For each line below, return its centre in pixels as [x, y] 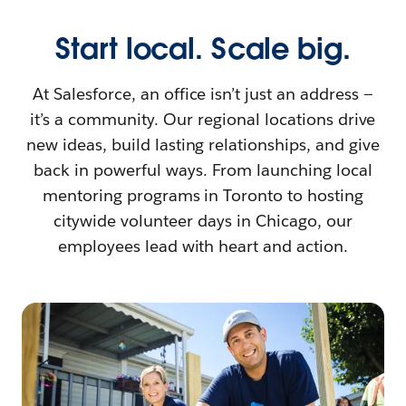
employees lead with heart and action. [203, 246]
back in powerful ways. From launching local [203, 170]
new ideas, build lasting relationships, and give [203, 145]
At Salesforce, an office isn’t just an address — [203, 94]
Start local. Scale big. [203, 49]
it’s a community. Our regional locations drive [203, 120]
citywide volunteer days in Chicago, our [203, 221]
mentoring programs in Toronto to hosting [203, 196]
